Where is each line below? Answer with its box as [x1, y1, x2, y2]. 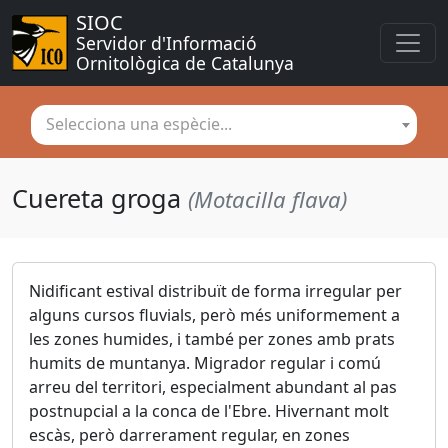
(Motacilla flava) [188, 184, 347, 215]
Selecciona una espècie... [46, 113, 233, 136]
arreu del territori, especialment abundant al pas [29, 376, 397, 399]
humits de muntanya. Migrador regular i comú [29, 352, 381, 375]
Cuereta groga [12, 181, 188, 216]
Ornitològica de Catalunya [76, 51, 294, 75]
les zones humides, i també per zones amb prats [29, 328, 395, 351]
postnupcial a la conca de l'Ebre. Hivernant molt [29, 400, 389, 423]
